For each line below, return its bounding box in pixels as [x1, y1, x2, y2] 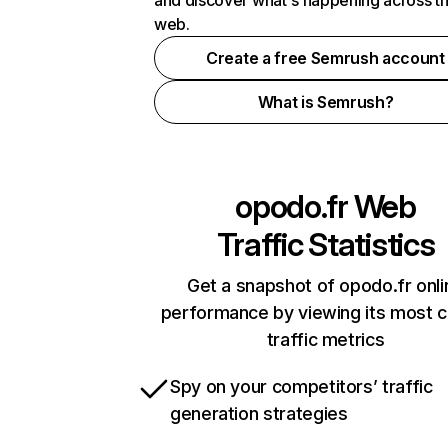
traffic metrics [266, 329, 385, 350]
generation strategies [170, 403, 348, 424]
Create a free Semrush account [206, 48, 445, 68]
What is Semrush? [257, 92, 394, 112]
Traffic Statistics [216, 225, 435, 264]
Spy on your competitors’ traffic [170, 376, 433, 397]
